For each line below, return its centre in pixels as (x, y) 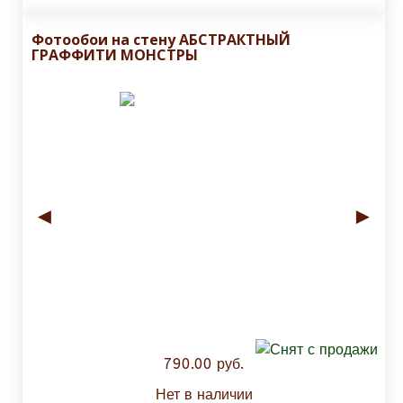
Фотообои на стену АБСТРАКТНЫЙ (161, 40)
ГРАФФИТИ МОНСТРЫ (115, 55)
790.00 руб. (204, 364)
